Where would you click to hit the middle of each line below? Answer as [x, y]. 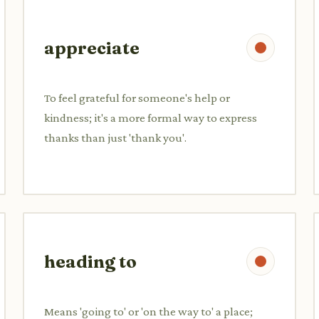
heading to [90, 261]
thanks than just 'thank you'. [115, 137]
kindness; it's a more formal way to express [151, 117]
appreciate [92, 48]
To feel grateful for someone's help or [137, 98]
